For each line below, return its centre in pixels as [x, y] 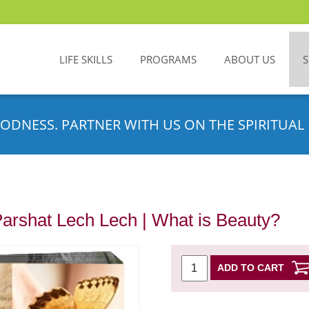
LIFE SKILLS [86, 59]
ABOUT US [250, 59]
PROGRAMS [168, 59]
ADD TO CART [250, 268]
